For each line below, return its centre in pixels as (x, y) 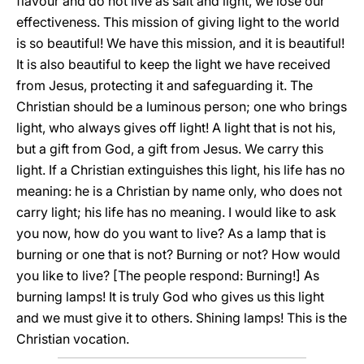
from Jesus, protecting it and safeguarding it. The (165, 85)
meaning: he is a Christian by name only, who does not (179, 191)
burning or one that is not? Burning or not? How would (178, 254)
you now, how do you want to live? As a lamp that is (171, 233)
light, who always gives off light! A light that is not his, (176, 128)
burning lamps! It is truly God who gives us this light (170, 297)
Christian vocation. (73, 339)
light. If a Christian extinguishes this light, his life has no (181, 170)
